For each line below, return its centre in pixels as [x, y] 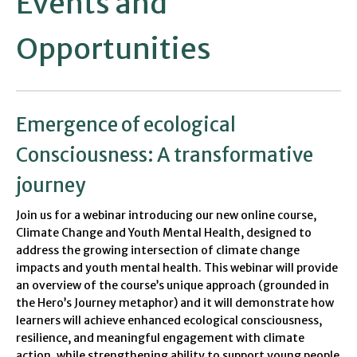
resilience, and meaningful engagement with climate [160, 338]
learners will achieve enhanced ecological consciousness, [169, 321]
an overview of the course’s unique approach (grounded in [173, 286]
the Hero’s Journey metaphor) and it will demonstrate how [175, 303]
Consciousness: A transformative [165, 155]
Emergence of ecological [126, 125]
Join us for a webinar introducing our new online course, [166, 216]
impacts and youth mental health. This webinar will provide [177, 268]
